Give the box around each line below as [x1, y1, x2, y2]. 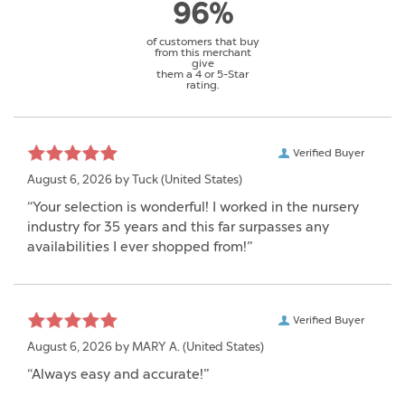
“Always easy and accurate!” [27, 365, 209, 382]
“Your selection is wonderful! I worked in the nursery [27, 198, 359, 215]
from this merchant [154, 45, 251, 59]
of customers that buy [146, 34, 259, 48]
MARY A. [132, 339, 180, 353]
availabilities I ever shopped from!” [27, 238, 252, 255]
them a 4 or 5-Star [156, 67, 249, 80]
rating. [185, 78, 220, 91]
